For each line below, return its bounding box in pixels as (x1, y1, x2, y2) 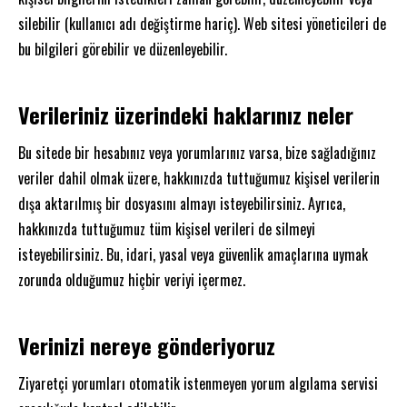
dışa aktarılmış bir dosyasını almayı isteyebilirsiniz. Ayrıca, (18, 192, 345, 214)
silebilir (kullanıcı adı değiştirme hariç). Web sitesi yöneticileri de (18, 12, 386, 35)
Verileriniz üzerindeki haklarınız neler (18, 97, 353, 131)
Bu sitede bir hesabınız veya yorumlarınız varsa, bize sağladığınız (18, 141, 376, 164)
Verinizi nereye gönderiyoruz (18, 328, 275, 362)
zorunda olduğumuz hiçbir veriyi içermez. (18, 268, 245, 291)
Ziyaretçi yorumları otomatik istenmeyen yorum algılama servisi (18, 372, 378, 394)
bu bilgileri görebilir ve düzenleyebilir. (18, 37, 227, 60)
